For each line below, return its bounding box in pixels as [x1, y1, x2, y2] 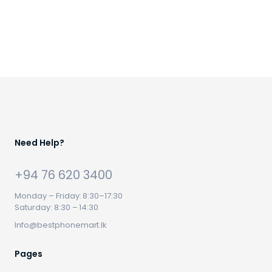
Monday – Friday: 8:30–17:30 [15, 190, 123, 202]
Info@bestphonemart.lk [15, 219, 107, 231]
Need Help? [15, 137, 64, 149]
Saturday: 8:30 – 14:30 [15, 202, 99, 213]
